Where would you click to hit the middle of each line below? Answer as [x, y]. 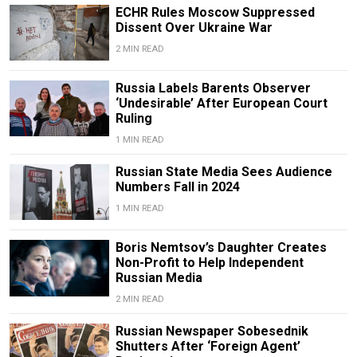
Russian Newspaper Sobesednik [212, 331]
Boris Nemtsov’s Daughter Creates [221, 248]
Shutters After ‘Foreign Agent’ [208, 347]
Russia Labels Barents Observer [213, 88]
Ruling [133, 119]
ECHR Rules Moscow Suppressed [215, 12]
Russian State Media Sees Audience [224, 172]
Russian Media [159, 278]
